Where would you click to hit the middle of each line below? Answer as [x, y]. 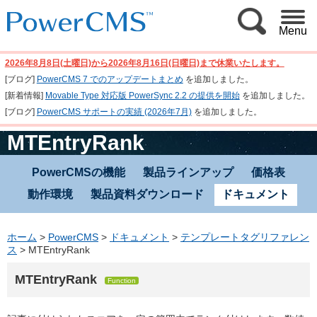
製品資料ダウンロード [147, 194]
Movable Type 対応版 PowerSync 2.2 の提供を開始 [142, 96]
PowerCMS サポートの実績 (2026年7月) [114, 112]
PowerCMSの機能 [78, 172]
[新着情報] [25, 96]
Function [122, 280]
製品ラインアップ [188, 172]
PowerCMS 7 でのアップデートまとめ [110, 80]
